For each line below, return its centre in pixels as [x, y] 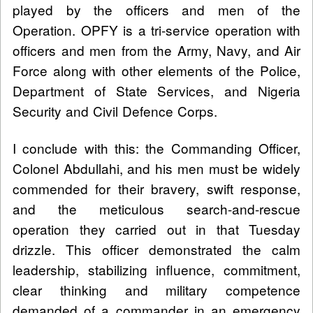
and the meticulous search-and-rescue [156, 208]
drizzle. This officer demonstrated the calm [156, 249]
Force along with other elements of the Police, [156, 70]
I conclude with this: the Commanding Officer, [156, 147]
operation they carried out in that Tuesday [156, 228]
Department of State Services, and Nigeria [156, 90]
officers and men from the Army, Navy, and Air [156, 50]
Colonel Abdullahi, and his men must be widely [156, 168]
